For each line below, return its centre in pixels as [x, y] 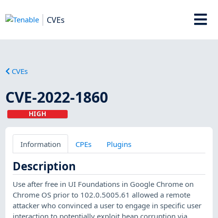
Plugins [119, 144]
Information [40, 144]
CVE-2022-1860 [57, 97]
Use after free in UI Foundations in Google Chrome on [103, 184]
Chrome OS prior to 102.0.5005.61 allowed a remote [102, 194]
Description [45, 166]
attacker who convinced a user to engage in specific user [107, 205]
